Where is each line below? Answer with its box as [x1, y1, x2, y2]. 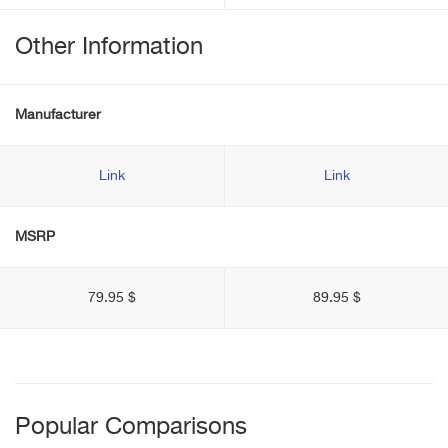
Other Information [15, 35, 203, 59]
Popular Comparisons [15, 415, 247, 439]
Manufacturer [15, 108, 101, 122]
